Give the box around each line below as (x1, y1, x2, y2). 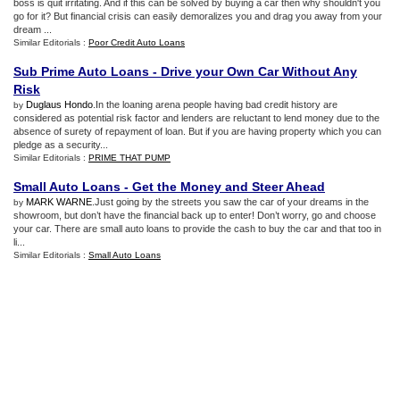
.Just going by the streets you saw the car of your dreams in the (92, 196, 369, 207)
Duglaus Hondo (26, 99, 93, 110)
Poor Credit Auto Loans (88, 37, 185, 47)
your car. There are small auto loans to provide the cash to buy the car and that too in (13, 223, 381, 234)
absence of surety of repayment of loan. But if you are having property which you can (13, 126, 381, 137)
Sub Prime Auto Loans (13, 64, 149, 79)
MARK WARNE (26, 196, 92, 207)
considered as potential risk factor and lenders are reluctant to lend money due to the (13, 112, 379, 123)
